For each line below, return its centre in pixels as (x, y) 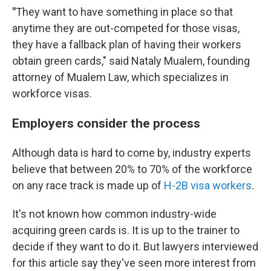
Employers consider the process (106, 123)
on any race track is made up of (88, 185)
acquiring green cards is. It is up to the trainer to (126, 230)
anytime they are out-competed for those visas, (126, 28)
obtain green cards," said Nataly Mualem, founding (131, 61)
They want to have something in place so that (124, 12)
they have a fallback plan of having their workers (127, 44)
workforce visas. (52, 93)
